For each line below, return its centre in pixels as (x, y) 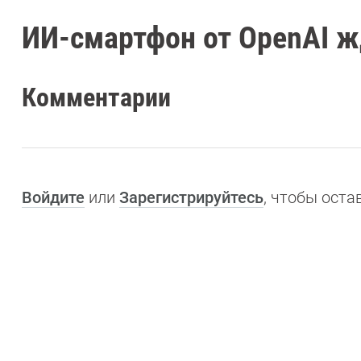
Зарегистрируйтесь (191, 197)
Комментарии (96, 97)
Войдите (53, 197)
